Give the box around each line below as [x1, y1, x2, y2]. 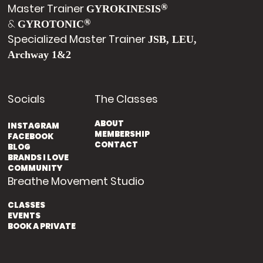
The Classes [94, 92, 158, 107]
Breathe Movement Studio [8, 173, 145, 188]
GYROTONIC [18, 18, 85, 31]
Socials [8, 92, 46, 107]
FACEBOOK [8, 130, 54, 142]
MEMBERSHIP [94, 128, 150, 140]
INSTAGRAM [8, 120, 60, 131]
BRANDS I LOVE [8, 151, 69, 163]
